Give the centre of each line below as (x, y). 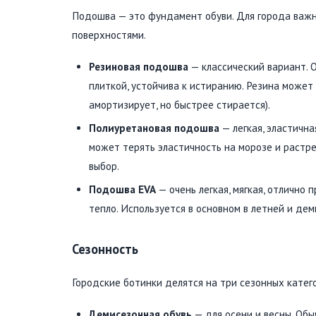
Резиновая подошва (139, 66)
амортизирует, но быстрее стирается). (180, 104)
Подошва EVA (122, 189)
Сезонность (105, 249)
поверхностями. (109, 35)
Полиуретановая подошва (154, 128)
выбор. (104, 166)
